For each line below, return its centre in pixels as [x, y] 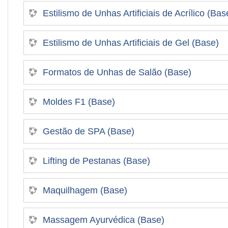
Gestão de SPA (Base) [89, 131]
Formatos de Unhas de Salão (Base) [117, 72]
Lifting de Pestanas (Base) [96, 161]
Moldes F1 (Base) [79, 102]
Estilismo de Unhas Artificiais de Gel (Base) [131, 42]
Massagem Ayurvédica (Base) [104, 220]
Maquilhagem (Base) [85, 190]
